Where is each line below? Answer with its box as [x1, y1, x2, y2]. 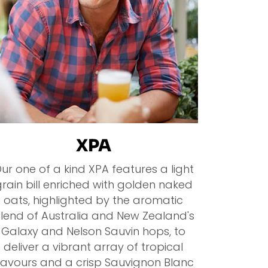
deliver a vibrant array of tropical [4, 239, 183, 255]
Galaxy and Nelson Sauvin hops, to [1, 224, 185, 239]
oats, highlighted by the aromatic [4, 193, 183, 208]
